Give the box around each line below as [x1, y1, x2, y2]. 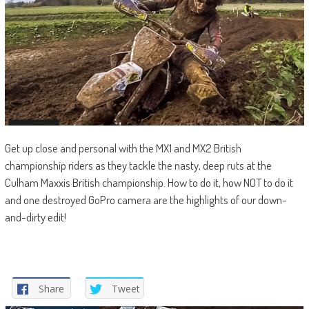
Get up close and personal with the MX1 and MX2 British [4, 141, 241, 156]
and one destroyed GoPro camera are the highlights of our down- [4, 192, 287, 208]
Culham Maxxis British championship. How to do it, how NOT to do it [4, 175, 293, 190]
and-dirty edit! [4, 210, 66, 225]
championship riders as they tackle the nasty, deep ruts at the [4, 158, 272, 173]
